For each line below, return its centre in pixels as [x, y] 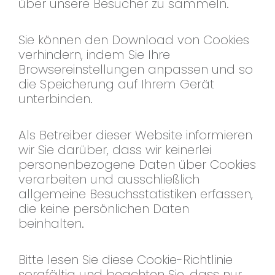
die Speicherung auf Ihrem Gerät [116, 84]
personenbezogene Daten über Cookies [137, 165]
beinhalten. [51, 224]
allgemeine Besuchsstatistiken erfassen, [136, 194]
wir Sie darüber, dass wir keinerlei [115, 150]
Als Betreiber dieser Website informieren [135, 135]
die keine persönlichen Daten [104, 209]
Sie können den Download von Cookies [134, 40]
